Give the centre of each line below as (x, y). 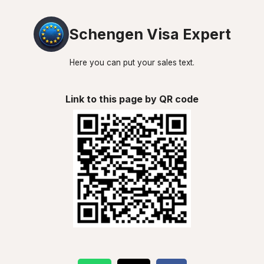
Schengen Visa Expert (150, 34)
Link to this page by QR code (132, 99)
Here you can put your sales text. (132, 62)
